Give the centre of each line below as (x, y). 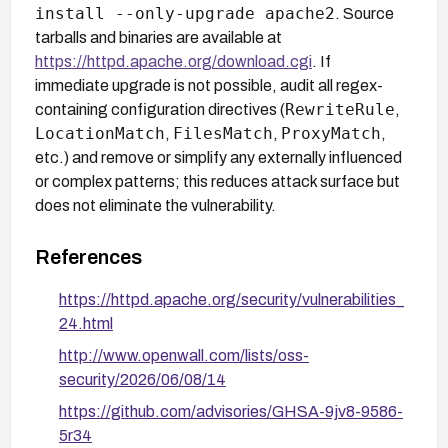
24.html (86, 323)
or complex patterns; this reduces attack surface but (217, 181)
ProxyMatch (331, 133)
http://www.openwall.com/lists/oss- (184, 355)
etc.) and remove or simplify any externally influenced (218, 157)
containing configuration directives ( (160, 109)
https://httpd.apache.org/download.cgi (173, 61)
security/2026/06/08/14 (142, 379)
